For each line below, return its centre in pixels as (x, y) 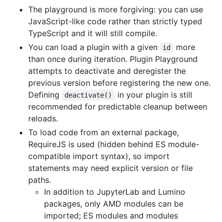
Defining (45, 94)
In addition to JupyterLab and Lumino (115, 192)
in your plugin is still (155, 94)
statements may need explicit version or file (111, 168)
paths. (40, 180)
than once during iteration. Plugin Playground (113, 59)
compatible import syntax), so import (99, 156)
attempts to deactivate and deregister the (107, 71)
